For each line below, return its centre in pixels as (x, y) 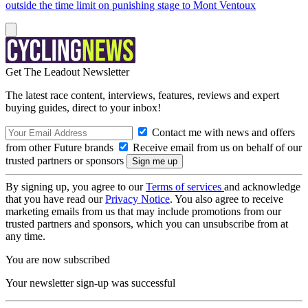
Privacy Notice (137, 199)
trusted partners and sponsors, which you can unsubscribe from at (147, 224)
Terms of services (185, 187)
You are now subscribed (58, 260)
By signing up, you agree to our (76, 187)
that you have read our (55, 199)
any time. (25, 236)
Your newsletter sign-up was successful (90, 283)
